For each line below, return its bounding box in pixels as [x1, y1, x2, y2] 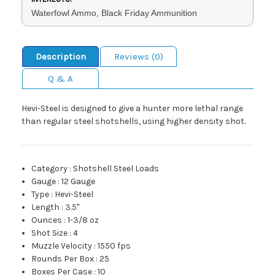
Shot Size [31, 227, 68, 238]
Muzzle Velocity [31, 240, 93, 251]
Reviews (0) [114, 50, 163, 62]
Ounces [31, 214, 63, 225]
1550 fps [98, 240, 131, 251]
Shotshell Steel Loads [73, 163, 160, 174]
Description [35, 50, 86, 62]
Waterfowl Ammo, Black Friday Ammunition [31, 7, 197, 18]
